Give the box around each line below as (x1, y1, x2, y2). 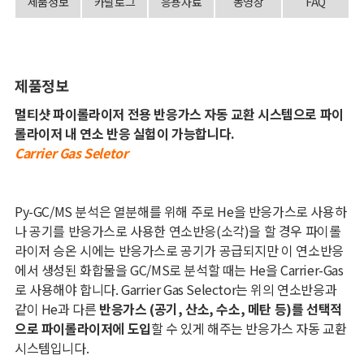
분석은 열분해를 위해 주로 (75, 201, 214, 222)
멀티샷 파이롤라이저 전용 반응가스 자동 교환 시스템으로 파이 (14, 104, 344, 124)
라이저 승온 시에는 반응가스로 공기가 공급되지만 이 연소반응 (14, 240, 344, 261)
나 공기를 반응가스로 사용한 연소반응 (14, 221, 216, 241)
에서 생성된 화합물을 (14, 260, 128, 280)
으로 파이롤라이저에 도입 (14, 318, 151, 339)
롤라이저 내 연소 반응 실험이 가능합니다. (14, 123, 235, 144)
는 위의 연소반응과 (236, 279, 337, 300)
